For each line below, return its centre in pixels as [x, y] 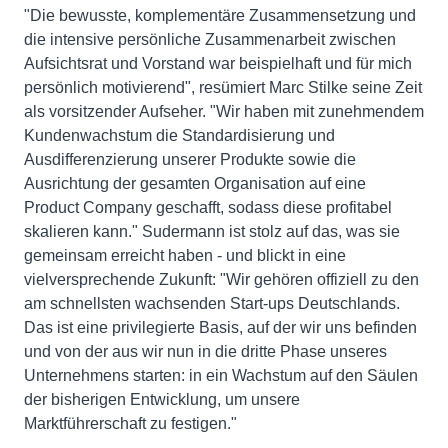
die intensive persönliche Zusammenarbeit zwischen [210, 40]
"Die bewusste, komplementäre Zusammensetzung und [220, 16]
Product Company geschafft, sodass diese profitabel [208, 208]
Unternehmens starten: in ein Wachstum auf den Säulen [221, 376]
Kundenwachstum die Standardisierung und [179, 136]
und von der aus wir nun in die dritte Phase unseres [205, 352]
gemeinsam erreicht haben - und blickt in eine [185, 256]
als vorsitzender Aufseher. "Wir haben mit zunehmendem [224, 112]
